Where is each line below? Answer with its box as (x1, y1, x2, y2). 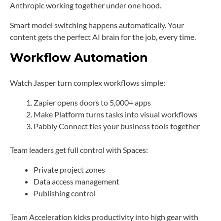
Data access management (34, 176, 119, 186)
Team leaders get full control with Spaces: (10, 145, 148, 154)
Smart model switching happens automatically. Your (10, 20, 184, 30)
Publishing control (34, 188, 96, 198)
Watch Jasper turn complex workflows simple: (10, 77, 165, 87)
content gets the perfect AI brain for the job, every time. (10, 32, 196, 41)
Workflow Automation (10, 50, 148, 65)
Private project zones (34, 164, 105, 174)
